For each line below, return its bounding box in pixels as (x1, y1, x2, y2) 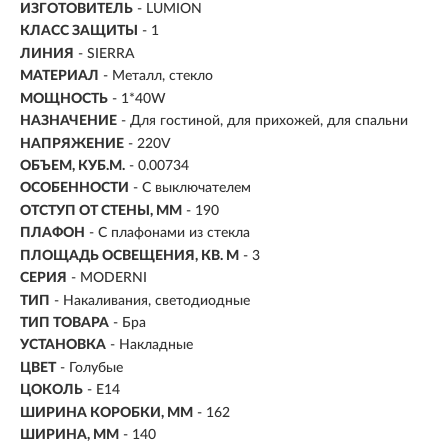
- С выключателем (133, 181, 251, 196)
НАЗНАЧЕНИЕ (20, 114, 117, 129)
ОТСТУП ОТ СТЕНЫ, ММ (20, 203, 182, 218)
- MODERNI (71, 271, 147, 286)
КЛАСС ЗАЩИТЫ (20, 24, 138, 39)
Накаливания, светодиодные (63, 293, 250, 308)
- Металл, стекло (103, 69, 213, 84)
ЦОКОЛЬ (20, 383, 83, 398)
